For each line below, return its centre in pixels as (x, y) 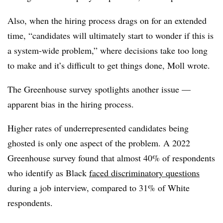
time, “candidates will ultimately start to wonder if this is (111, 35)
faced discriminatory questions (144, 172)
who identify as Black (48, 172)
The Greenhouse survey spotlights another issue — (99, 89)
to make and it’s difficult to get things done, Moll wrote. (109, 65)
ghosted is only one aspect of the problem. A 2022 (99, 143)
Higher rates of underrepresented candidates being (98, 128)
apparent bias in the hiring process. (71, 104)
